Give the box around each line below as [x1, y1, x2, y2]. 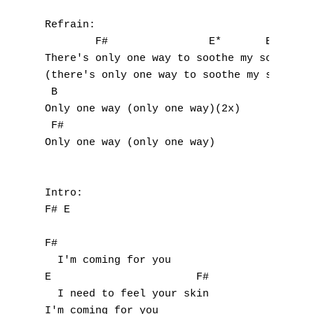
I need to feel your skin [45, 288, 209, 300]
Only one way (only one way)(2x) [45, 103, 240, 115]
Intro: [45, 187, 83, 199]
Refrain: [45, 19, 95, 31]
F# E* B [45, 36, 272, 48]
